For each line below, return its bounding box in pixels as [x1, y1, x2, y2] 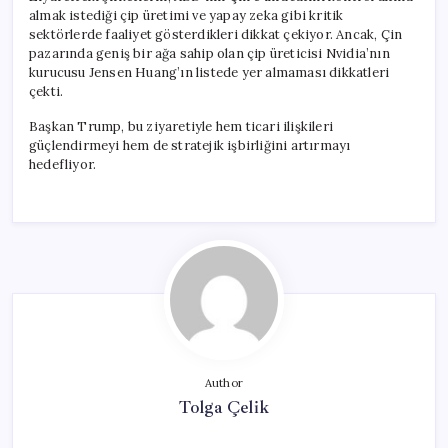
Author [204, 375, 244, 390]
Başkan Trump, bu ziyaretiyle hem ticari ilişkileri [29, 117, 334, 135]
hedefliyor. [29, 155, 97, 173]
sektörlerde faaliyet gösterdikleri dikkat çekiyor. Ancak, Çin [29, 25, 403, 43]
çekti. [29, 82, 64, 100]
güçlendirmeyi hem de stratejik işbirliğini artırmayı [29, 136, 351, 154]
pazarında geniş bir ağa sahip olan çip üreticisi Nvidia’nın [29, 44, 390, 62]
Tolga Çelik [178, 395, 270, 418]
